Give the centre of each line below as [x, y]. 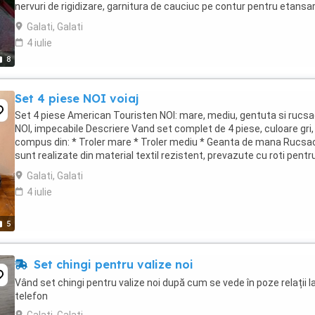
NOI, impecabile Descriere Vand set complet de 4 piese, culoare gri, [164, 129]
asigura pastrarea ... [59, 20]
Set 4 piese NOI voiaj [77, 98]
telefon [31, 296]
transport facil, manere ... [71, 169]
